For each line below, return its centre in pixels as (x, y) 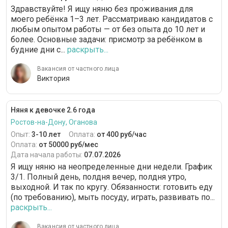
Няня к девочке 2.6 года (53, 110)
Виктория (54, 79)
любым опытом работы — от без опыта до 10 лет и (108, 30)
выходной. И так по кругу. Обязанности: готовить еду (112, 187)
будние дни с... (38, 50)
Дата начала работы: (47, 155)
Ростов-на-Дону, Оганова (54, 122)
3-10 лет (46, 135)
